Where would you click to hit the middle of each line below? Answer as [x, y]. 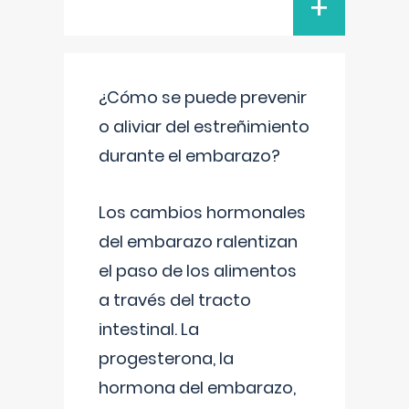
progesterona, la [166, 358]
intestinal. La [149, 329]
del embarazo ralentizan [198, 241]
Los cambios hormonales [202, 212]
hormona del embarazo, [197, 388]
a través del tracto [175, 300]
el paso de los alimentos [198, 271]
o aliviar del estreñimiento [204, 126]
